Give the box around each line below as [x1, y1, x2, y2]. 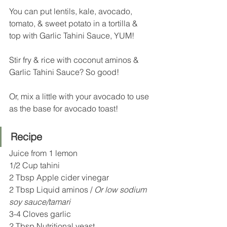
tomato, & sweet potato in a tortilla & [9, 18, 140, 28]
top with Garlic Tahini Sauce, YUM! [9, 30, 134, 41]
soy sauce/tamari [9, 197, 72, 207]
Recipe [11, 130, 42, 143]
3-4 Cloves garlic [9, 209, 75, 219]
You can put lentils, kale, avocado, [9, 6, 134, 16]
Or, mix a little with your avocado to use [9, 91, 151, 101]
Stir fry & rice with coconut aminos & [9, 55, 141, 65]
